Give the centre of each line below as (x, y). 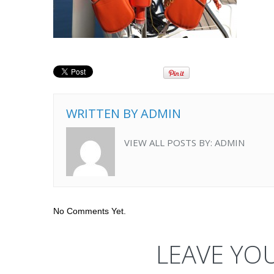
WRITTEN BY (103, 113)
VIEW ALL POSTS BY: (169, 143)
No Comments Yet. (90, 211)
